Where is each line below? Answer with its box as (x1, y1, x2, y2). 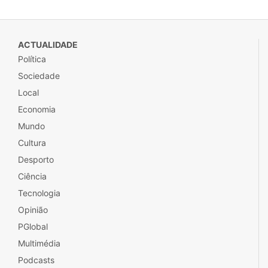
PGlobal (18, 221, 48, 232)
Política (18, 54, 46, 64)
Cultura (18, 138, 46, 148)
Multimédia (18, 238, 60, 248)
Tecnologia (18, 188, 60, 198)
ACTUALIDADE (18, 39, 78, 50)
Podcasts (18, 255, 54, 265)
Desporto (18, 154, 54, 165)
